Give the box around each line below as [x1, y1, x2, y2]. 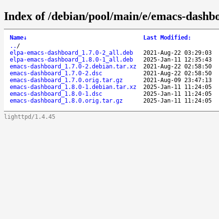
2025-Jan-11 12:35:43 [143, 56, 212, 63]
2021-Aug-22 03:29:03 [143, 49, 212, 56]
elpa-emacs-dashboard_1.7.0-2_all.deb [10, 49, 133, 56]
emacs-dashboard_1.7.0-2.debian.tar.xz [10, 63, 136, 70]
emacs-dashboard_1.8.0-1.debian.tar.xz [10, 83, 136, 90]
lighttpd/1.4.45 [4, 113, 55, 120]
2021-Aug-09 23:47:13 [143, 76, 212, 84]
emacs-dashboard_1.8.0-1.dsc [10, 90, 102, 97]
